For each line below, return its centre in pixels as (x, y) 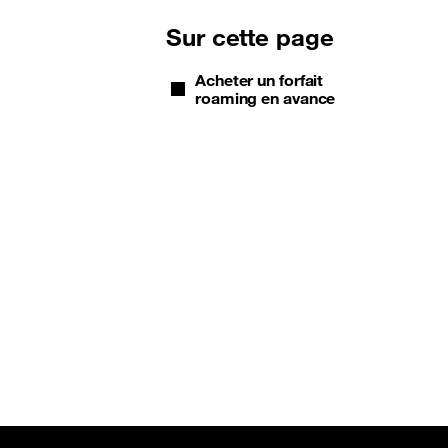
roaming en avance (265, 98)
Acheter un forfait (259, 80)
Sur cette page (250, 37)
